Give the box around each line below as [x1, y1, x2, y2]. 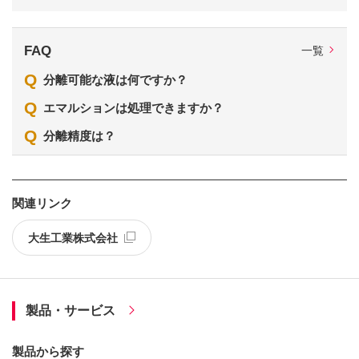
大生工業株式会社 [27, 231, 118, 244]
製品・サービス [25, 303, 115, 317]
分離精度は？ [42, 128, 115, 143]
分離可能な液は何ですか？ [42, 72, 188, 87]
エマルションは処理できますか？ [42, 100, 224, 115]
